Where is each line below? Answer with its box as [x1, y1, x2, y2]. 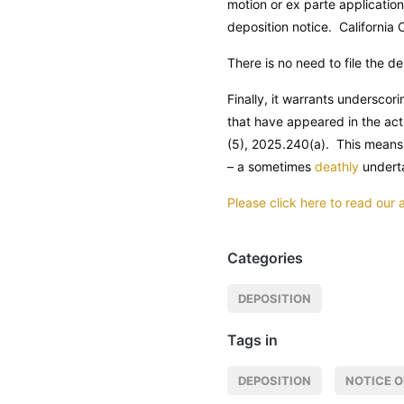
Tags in [227, 330, 278, 349]
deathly [315, 158, 359, 174]
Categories [227, 248, 303, 267]
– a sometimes [227, 158, 315, 174]
